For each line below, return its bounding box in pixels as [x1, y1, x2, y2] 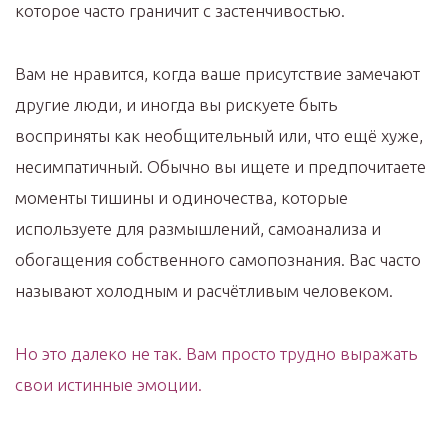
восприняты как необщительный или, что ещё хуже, [15, 125, 423, 145]
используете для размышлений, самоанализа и [15, 218, 381, 238]
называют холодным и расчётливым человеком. [15, 280, 393, 300]
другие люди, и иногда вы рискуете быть [15, 94, 337, 114]
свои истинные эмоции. [15, 374, 202, 394]
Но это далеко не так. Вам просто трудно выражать [15, 343, 417, 363]
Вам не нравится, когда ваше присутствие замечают [15, 63, 420, 83]
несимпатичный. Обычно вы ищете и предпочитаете [15, 156, 426, 176]
